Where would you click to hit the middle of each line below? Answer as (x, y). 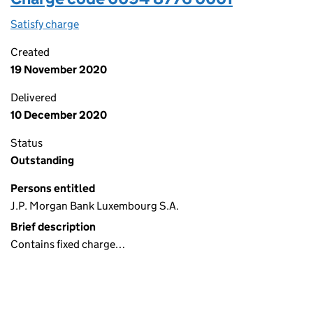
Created (30, 52)
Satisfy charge (45, 24)
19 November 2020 (59, 70)
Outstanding (42, 160)
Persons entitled (53, 188)
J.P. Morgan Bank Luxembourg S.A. (95, 206)
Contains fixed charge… (68, 244)
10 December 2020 (59, 115)
